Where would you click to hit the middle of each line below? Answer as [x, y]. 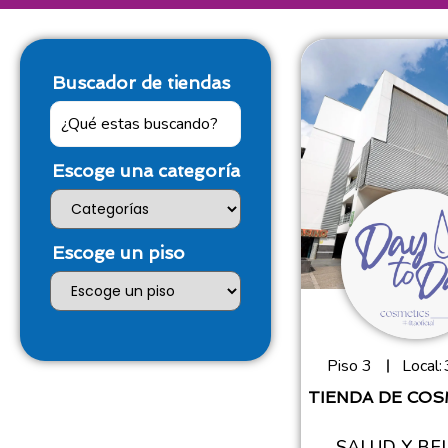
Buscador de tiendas [141, 82]
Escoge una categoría [146, 170]
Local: [421, 365]
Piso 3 [350, 365]
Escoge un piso [118, 252]
